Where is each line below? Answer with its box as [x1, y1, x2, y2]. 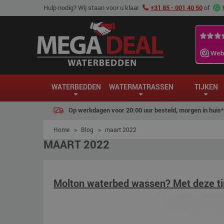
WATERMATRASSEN [108, 82, 173, 91]
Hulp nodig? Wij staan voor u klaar [43, 3, 140, 12]
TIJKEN [194, 82, 218, 91]
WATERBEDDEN [51, 82, 101, 91]
